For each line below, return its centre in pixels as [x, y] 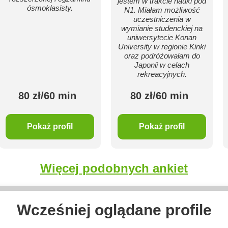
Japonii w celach [162, 65]
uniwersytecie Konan [162, 37]
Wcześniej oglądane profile [114, 210]
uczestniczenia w [162, 19]
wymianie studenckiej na [162, 28]
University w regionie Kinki [162, 47]
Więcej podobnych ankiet [114, 168]
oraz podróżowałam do [162, 56]
